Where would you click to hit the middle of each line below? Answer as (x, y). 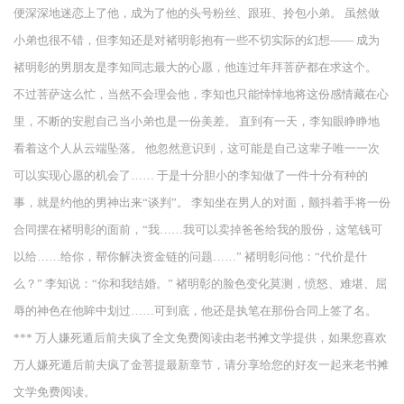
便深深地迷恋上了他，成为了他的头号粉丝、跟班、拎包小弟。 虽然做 (197, 14)
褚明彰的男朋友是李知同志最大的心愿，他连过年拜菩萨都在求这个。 (195, 68)
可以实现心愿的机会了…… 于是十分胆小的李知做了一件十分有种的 (191, 176)
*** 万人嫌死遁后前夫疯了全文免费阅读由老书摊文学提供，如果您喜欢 (200, 338)
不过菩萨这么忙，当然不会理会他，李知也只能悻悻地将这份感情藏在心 (201, 95)
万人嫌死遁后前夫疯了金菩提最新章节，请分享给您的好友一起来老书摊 (201, 365)
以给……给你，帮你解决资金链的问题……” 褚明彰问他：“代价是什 (190, 257)
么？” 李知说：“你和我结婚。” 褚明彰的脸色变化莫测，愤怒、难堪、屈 (200, 284)
